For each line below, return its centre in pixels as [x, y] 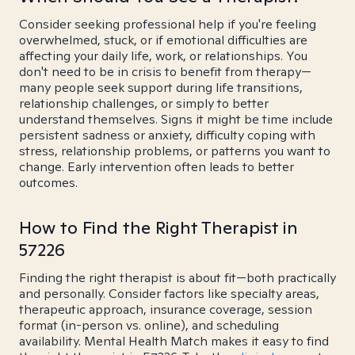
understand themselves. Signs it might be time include [176, 119]
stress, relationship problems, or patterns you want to [175, 151]
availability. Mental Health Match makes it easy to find [174, 341]
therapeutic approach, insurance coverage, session [166, 309]
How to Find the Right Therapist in [158, 227]
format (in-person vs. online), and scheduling [149, 325]
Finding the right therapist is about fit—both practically [177, 278]
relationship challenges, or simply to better [144, 103]
